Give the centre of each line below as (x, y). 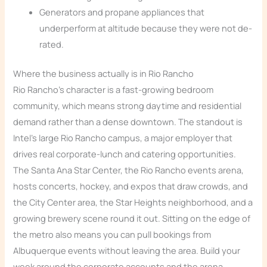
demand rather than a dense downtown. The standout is (128, 122)
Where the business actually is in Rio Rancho (104, 74)
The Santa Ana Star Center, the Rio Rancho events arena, (129, 170)
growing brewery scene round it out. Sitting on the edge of (132, 218)
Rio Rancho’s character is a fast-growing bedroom (114, 90)
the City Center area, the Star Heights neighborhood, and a (133, 202)
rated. (52, 44)
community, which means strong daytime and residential (128, 106)
